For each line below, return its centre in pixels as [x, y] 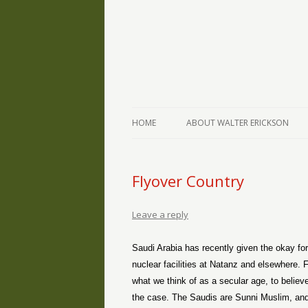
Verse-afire [177, 58]
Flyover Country [188, 181]
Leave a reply [160, 214]
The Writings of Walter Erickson [197, 49]
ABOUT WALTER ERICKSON [238, 123]
